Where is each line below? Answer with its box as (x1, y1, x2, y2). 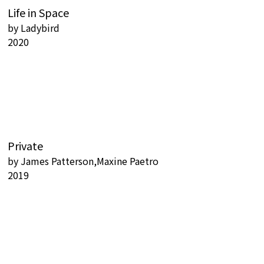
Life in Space (8, 5, 69, 21)
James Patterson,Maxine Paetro (21, 154, 159, 169)
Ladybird (21, 21, 60, 35)
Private (8, 138, 43, 154)
